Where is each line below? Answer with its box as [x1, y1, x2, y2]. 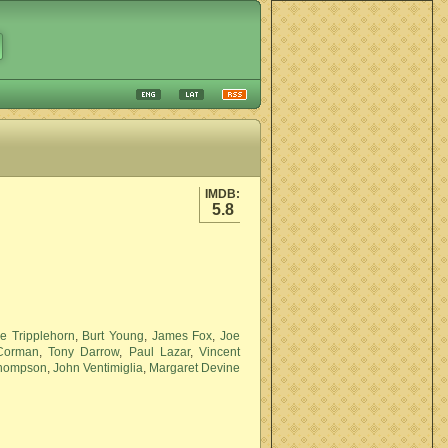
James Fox [151, 329, 213, 343]
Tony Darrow [48, 345, 120, 359]
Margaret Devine [149, 361, 240, 375]
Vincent [199, 345, 241, 359]
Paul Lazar [128, 345, 190, 359]
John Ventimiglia [53, 361, 143, 375]
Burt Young [82, 329, 144, 343]
